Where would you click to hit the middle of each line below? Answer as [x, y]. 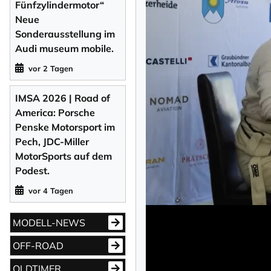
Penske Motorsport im [65, 127]
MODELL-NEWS [49, 222]
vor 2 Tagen [51, 68]
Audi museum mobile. [64, 48]
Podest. [32, 170]
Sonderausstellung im [65, 34]
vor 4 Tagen [51, 190]
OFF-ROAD [38, 245]
